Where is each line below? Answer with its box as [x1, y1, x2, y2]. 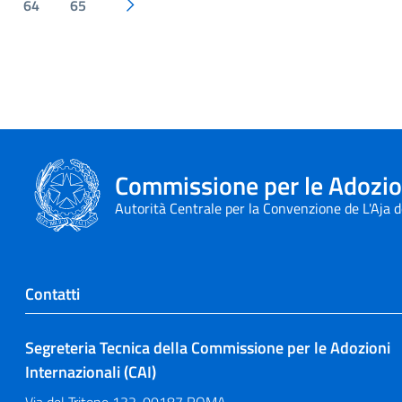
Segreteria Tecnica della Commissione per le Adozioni [25, 336, 390, 360]
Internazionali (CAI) [25, 360, 156, 384]
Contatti [25, 282, 80, 306]
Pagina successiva [128, 4, 240, 26]
